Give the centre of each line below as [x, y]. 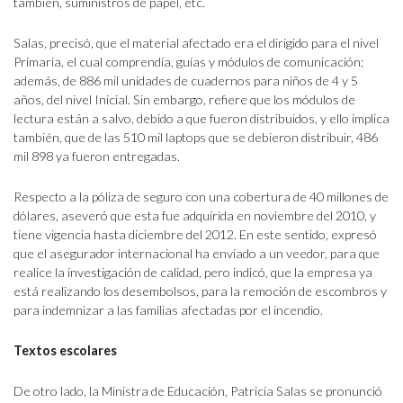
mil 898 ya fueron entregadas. [97, 156]
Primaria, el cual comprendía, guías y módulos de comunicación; [188, 62]
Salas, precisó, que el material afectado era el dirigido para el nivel [196, 43]
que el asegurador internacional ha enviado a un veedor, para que [197, 253]
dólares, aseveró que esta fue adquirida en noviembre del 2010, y [195, 215]
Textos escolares [65, 350]
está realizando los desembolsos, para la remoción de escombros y [200, 291]
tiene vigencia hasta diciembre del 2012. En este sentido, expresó [195, 234]
